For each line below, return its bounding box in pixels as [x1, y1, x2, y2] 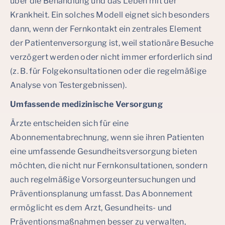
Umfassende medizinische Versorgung [10, 99, 163, 109]
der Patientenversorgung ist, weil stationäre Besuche [10, 38, 214, 48]
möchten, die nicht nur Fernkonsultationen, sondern [10, 161, 208, 170]
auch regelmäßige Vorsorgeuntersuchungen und [10, 175, 196, 184]
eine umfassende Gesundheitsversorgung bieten [10, 147, 197, 156]
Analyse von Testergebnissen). [10, 80, 127, 90]
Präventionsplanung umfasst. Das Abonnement [10, 189, 193, 198]
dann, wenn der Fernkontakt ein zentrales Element [10, 24, 202, 34]
